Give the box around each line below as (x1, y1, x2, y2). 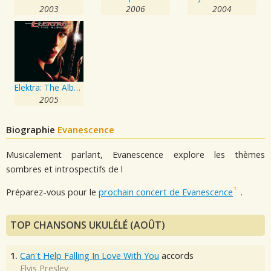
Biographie (6, 123, 57, 135)
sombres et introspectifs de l (6, 163, 123, 175)
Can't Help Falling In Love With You (20, 249, 159, 261)
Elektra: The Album (74, 81, 81, 93)
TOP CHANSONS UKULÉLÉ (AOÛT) (10, 218, 165, 232)
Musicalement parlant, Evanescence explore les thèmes (6, 148, 265, 160)
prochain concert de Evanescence (99, 186, 233, 198)
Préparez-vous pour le (6, 186, 99, 198)
